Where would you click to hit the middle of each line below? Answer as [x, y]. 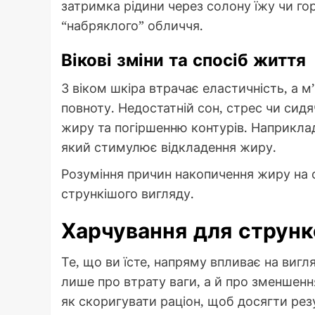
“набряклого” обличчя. [132, 26]
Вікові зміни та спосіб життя [184, 60]
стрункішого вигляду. [128, 194]
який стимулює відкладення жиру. [169, 147]
